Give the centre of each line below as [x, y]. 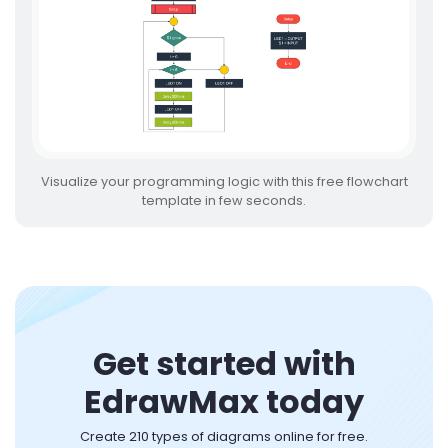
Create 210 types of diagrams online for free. [224, 437]
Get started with [224, 363]
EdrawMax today [224, 401]
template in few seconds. [224, 200]
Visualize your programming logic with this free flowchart [224, 181]
